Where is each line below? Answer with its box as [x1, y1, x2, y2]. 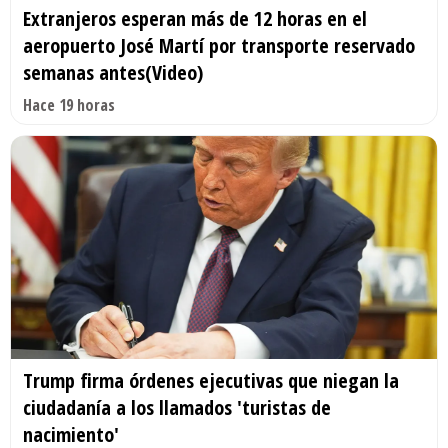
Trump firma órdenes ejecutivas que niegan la [23, 367, 399, 395]
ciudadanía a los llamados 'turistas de [23, 394, 331, 422]
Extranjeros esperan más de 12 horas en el [23, 4, 367, 32]
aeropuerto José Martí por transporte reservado [23, 31, 415, 59]
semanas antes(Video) [23, 58, 203, 86]
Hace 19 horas [23, 93, 115, 116]
